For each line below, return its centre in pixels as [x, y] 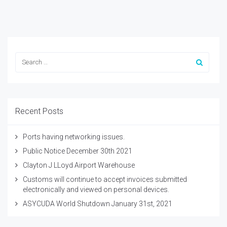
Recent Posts [39, 111]
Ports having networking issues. [74, 137]
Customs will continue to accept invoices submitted [105, 179]
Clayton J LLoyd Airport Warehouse [79, 165]
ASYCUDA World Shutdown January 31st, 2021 [98, 203]
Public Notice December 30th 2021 [78, 151]
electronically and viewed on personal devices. [96, 189]
